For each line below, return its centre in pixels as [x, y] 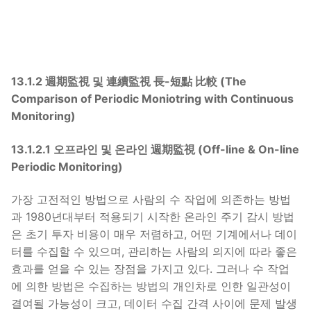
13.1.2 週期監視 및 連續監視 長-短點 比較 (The [129, 82]
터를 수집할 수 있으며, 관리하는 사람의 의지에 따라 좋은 [154, 252]
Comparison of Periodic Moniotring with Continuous [152, 99]
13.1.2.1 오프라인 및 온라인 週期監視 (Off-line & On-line [155, 149]
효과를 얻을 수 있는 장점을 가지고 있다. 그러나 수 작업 [150, 269]
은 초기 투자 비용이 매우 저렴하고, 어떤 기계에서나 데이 [154, 234]
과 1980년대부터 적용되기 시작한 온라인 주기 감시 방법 [153, 217]
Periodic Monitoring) [67, 166]
